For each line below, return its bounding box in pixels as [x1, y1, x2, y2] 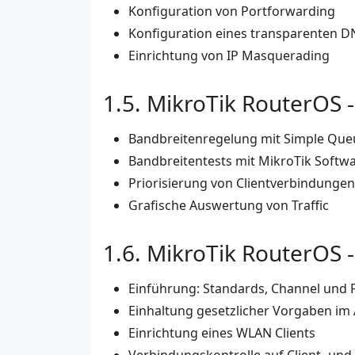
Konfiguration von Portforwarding [128, 2, 335, 21]
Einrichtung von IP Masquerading [128, 47, 330, 65]
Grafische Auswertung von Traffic [128, 197, 329, 215]
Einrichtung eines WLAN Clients [128, 324, 315, 342]
